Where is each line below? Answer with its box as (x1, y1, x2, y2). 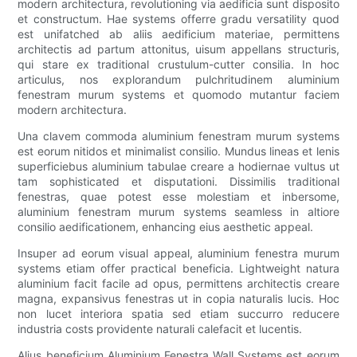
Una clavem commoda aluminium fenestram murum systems (18, 129, 339, 143)
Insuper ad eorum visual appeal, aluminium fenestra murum (18, 246, 339, 261)
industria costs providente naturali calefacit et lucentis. (18, 322, 303, 336)
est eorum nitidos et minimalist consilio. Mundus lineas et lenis (18, 144, 339, 159)
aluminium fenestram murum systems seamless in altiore (18, 205, 339, 219)
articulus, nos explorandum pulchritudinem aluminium (18, 73, 339, 87)
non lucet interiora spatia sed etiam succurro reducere (18, 307, 339, 321)
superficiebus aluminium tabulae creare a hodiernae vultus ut (18, 159, 339, 174)
